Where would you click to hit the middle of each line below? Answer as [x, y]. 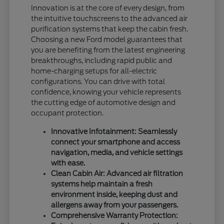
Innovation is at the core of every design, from [108, 8]
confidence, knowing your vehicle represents [106, 92]
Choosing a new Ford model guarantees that [107, 39]
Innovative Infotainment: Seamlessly [114, 131]
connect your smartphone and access [116, 142]
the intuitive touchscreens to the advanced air [109, 18]
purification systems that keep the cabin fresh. [110, 29]
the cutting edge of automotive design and [103, 102]
